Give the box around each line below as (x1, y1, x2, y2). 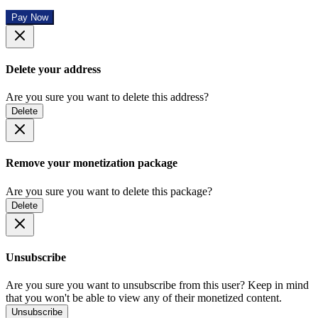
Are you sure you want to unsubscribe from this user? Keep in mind (6, 279, 309, 292)
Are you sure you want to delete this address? (6, 91, 209, 104)
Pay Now (11, 11, 48, 23)
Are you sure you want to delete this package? (6, 185, 212, 197)
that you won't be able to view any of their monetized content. (6, 292, 282, 305)
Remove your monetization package (6, 157, 177, 170)
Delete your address (6, 62, 101, 75)
